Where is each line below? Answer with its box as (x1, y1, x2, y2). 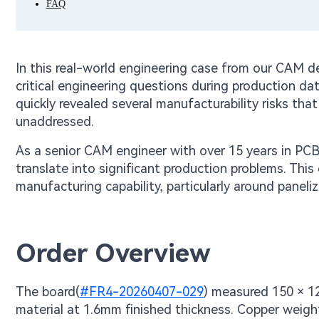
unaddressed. (16, 114, 94, 129)
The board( (16, 284, 80, 299)
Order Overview (16, 239, 211, 268)
